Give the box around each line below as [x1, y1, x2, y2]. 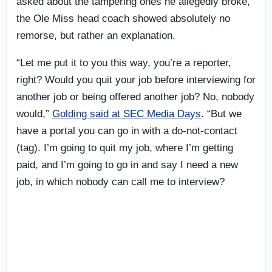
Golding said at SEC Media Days [52, 107, 201, 120]
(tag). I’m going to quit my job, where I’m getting [16, 141, 233, 154]
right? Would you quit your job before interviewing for [16, 73, 256, 86]
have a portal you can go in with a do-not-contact [16, 124, 237, 137]
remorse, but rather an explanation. [16, 29, 175, 41]
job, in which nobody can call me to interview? [16, 175, 225, 188]
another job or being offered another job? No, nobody [16, 90, 254, 103]
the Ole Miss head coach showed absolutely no [16, 12, 230, 24]
